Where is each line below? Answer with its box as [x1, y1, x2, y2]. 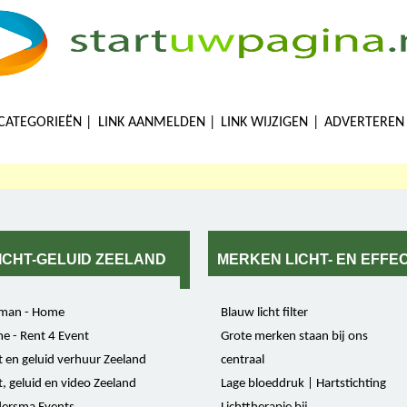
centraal [220, 352, 264, 367]
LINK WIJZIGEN [221, 114, 309, 130]
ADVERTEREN [324, 114, 405, 130]
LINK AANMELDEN [97, 114, 205, 130]
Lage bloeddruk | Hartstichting [220, 376, 386, 391]
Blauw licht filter [220, 305, 308, 320]
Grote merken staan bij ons [220, 329, 368, 343]
